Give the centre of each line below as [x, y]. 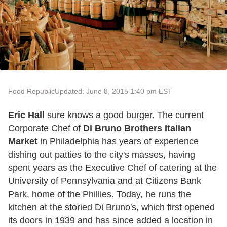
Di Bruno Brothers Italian [137, 128]
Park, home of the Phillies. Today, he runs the [100, 194]
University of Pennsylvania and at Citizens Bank [105, 181]
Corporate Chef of [46, 128]
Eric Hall [26, 115]
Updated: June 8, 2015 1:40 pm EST [113, 91]
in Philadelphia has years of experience [118, 142]
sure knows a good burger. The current [124, 115]
